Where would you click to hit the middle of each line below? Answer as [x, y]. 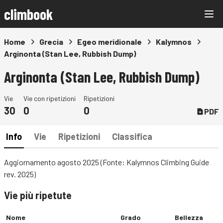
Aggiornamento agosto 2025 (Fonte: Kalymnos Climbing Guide [107, 162]
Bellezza [189, 217]
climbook [28, 14]
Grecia [51, 42]
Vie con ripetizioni [50, 98]
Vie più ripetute [38, 195]
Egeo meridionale [110, 42]
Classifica [132, 136]
